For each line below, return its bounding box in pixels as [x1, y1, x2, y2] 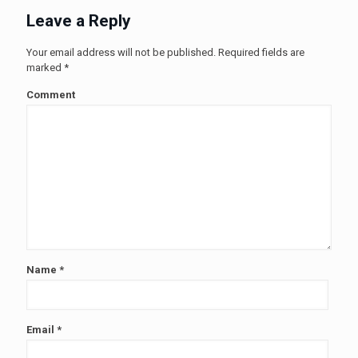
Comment [26, 88, 75, 101]
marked [26, 61, 64, 74]
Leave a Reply [26, 10, 131, 30]
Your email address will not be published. [26, 46, 216, 58]
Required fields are [216, 46, 304, 58]
